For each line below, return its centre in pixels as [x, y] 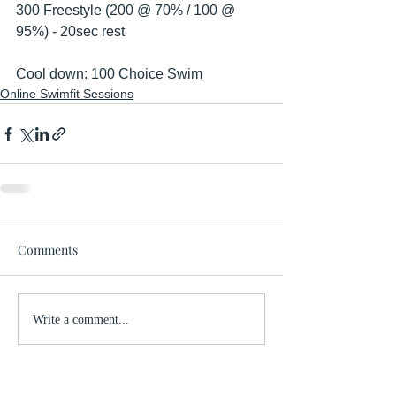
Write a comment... [81, 319]
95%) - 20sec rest [70, 31]
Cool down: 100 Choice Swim [111, 74]
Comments [48, 250]
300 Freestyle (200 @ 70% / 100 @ [127, 10]
